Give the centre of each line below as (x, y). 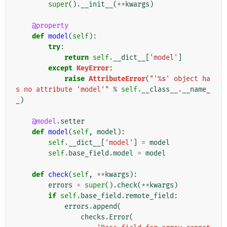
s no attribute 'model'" (62, 90)
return (77, 58)
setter (72, 122)
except (60, 68)
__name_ (196, 90)
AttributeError (117, 79)
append (105, 207)
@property (50, 26)
